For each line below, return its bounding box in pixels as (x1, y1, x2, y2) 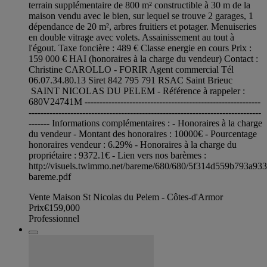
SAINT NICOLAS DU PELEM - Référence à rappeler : (29, 86, 245, 97)
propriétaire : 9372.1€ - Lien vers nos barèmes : (29, 150, 206, 161)
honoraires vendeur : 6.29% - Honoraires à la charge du (29, 139, 237, 150)
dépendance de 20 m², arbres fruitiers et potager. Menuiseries (29, 21, 256, 32)
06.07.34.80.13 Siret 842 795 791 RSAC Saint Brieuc (29, 75, 232, 86)
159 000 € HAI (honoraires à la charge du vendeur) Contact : (29, 54, 258, 64)
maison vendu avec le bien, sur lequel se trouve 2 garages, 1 (29, 11, 253, 21)
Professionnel (29, 213, 79, 224)
